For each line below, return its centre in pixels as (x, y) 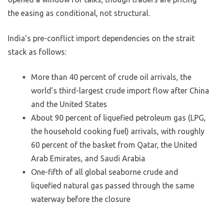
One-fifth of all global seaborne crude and (105, 172)
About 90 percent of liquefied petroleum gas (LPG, (118, 118)
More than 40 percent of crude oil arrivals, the (111, 77)
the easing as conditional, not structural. (79, 13)
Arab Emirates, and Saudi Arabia (88, 159)
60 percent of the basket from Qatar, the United (114, 145)
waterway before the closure (81, 199)
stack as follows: (37, 52)
